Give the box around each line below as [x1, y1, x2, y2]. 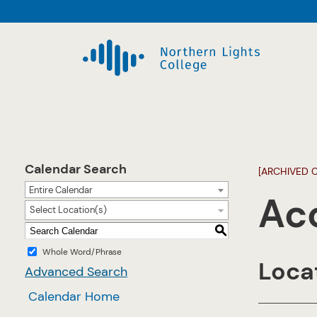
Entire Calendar [29, 184, 93, 196]
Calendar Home [28, 288, 120, 305]
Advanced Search [25, 263, 127, 280]
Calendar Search [25, 161, 127, 178]
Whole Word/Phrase [42, 246, 122, 258]
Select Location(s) [30, 204, 107, 216]
